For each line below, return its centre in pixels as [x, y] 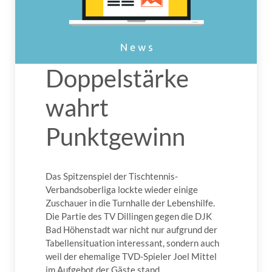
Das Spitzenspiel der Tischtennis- [112, 176]
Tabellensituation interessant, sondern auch [132, 243]
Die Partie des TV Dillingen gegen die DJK [129, 216]
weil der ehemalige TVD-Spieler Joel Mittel [131, 257]
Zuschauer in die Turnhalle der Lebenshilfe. [130, 203]
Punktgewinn [115, 137]
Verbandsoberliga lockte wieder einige [122, 190]
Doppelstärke [117, 79]
